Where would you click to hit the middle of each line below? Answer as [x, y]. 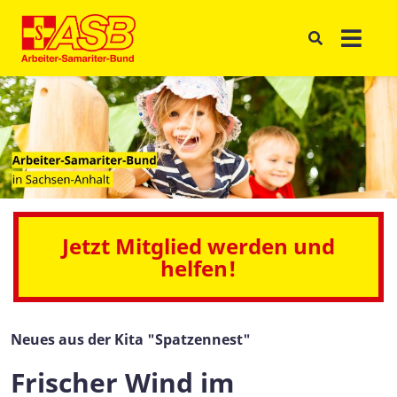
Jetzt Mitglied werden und [198, 246]
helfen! [198, 268]
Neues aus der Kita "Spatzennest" [131, 339]
